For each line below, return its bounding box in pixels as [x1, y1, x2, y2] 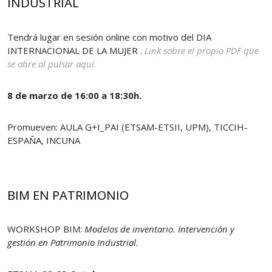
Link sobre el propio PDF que [144, 44, 259, 56]
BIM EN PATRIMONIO [7, 186, 129, 203]
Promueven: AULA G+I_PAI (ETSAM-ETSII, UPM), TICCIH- [7, 120, 248, 133]
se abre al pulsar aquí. [7, 57, 97, 70]
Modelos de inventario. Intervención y [84, 223, 234, 236]
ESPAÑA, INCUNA [7, 134, 80, 146]
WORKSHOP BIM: [7, 223, 84, 236]
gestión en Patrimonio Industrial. [7, 236, 138, 249]
